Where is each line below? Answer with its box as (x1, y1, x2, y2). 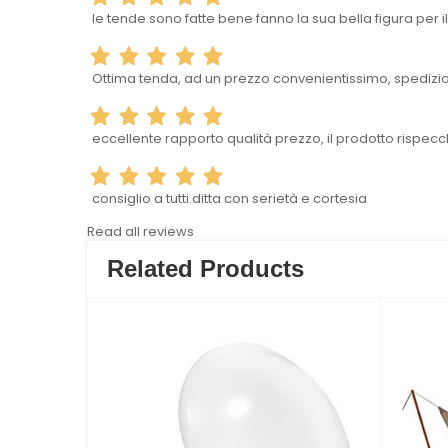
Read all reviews (87, 222, 194, 242)
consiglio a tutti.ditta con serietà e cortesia (92, 189, 367, 209)
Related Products (107, 255, 304, 283)
